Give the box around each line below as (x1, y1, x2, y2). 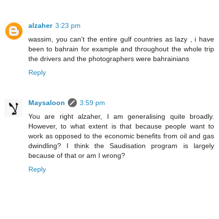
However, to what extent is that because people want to (28, 122, 214, 131)
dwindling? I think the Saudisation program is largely (28, 142, 214, 150)
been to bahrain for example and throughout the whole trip (28, 45, 214, 53)
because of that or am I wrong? (28, 152, 125, 160)
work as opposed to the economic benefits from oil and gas (28, 132, 214, 140)
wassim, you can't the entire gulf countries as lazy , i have (28, 35, 214, 44)
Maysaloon (28, 99, 65, 107)
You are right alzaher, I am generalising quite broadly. (28, 112, 214, 121)
